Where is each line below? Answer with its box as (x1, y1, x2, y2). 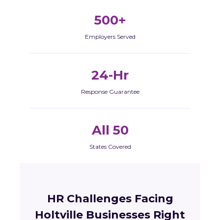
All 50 (91, 122, 129, 138)
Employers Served (84, 33, 136, 40)
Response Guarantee (81, 88, 139, 95)
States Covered (89, 143, 131, 150)
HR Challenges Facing (47, 192, 173, 205)
